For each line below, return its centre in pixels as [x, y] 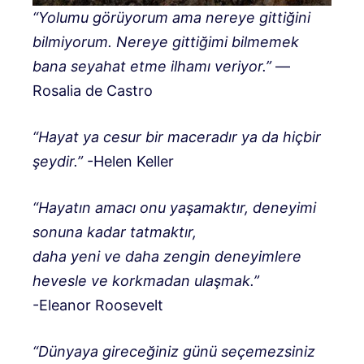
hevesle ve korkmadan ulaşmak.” [146, 280]
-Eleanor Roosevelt [98, 305]
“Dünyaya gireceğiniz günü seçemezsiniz [174, 351]
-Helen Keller [128, 161]
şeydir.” [58, 161]
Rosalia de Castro [93, 90]
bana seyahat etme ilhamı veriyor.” [154, 66]
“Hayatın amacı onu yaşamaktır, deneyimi [174, 207]
